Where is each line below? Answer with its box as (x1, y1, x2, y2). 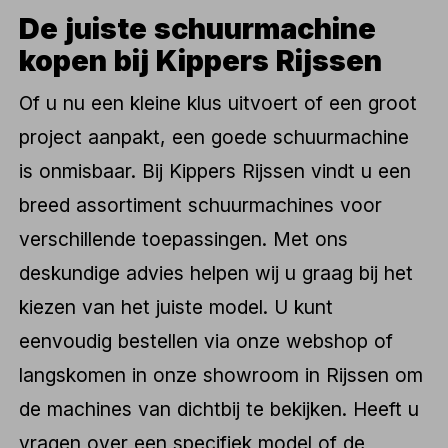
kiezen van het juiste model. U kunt (19, 295, 334, 320)
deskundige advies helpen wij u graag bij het (19, 261, 414, 286)
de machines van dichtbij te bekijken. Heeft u (19, 397, 420, 422)
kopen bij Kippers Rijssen (19, 42, 383, 78)
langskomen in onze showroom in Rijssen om (19, 363, 424, 388)
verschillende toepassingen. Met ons (19, 227, 349, 252)
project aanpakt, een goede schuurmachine (19, 125, 410, 150)
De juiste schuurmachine (19, 10, 377, 46)
